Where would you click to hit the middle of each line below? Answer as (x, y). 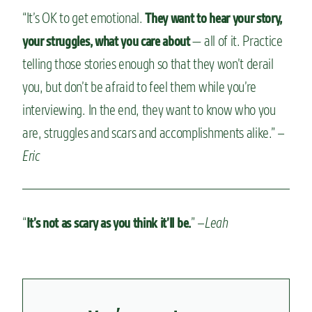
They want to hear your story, (214, 18)
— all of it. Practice (236, 40)
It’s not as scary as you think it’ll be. (108, 223)
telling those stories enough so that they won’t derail (148, 63)
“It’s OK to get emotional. (84, 17)
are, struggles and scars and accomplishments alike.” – (154, 132)
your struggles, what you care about (106, 41)
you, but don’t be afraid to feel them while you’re (139, 86)
